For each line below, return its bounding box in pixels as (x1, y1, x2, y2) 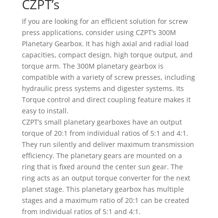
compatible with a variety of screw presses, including (21, 73, 195, 82)
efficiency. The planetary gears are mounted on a (21, 151, 182, 160)
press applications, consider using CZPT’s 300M (21, 28, 176, 37)
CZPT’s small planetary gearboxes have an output (21, 117, 182, 127)
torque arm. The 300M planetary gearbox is (21, 61, 163, 71)
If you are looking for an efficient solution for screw (21, 17, 188, 26)
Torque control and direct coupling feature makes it (21, 95, 191, 104)
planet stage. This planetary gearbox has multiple (21, 184, 184, 194)
